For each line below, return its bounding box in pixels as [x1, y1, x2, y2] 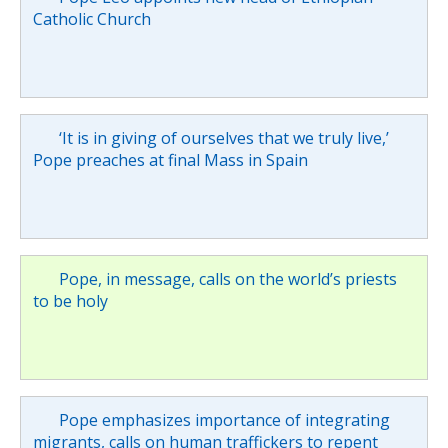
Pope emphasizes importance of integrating [58, 408, 390, 431]
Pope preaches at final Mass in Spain [33, 148, 308, 171]
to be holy [33, 289, 108, 312]
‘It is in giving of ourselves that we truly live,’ [58, 126, 389, 149]
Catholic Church [33, 7, 151, 30]
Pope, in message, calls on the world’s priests [58, 267, 397, 290]
